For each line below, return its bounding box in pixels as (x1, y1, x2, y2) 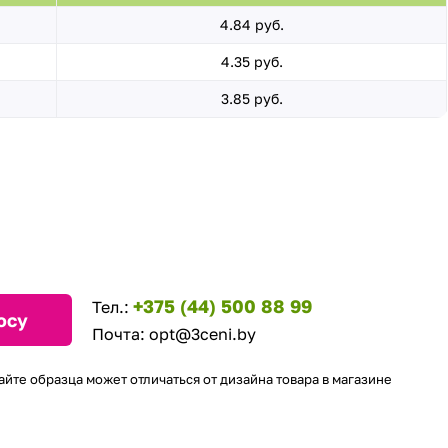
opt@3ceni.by (148, 324, 256, 344)
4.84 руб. (219, 16, 284, 33)
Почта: (91, 324, 149, 344)
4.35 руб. (220, 53, 283, 70)
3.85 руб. (220, 90, 283, 107)
